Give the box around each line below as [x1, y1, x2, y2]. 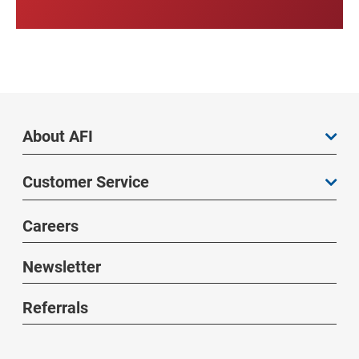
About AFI [22, 126, 93, 146]
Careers [22, 216, 79, 236]
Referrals [22, 297, 88, 317]
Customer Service [22, 171, 149, 192]
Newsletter [22, 256, 101, 276]
